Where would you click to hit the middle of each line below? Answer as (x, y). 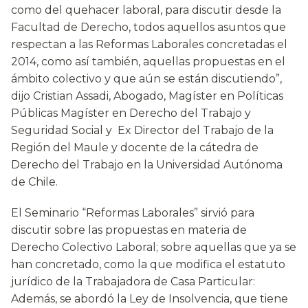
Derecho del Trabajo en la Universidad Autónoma (147, 165)
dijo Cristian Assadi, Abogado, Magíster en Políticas (147, 96)
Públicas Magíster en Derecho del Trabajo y (131, 113)
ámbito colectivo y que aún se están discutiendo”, (146, 79)
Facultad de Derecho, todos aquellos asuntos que (148, 27)
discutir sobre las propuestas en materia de (129, 230)
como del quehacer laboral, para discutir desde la (146, 10)
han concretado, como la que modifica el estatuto (148, 265)
